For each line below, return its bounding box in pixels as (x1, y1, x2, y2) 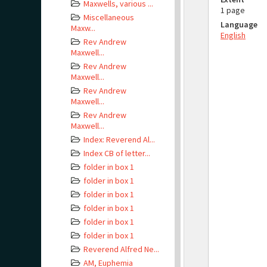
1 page (221, 5, 245, 15)
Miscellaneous (83, 12, 134, 23)
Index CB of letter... (83, 148, 150, 159)
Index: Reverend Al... (83, 134, 155, 145)
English (221, 30, 246, 41)
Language (221, 19, 257, 30)
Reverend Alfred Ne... (83, 244, 159, 254)
